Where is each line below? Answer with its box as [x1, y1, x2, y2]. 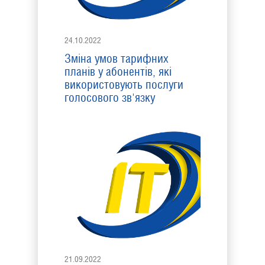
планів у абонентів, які [64, 64, 172, 79]
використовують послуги [64, 77, 183, 92]
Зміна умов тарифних [64, 51, 169, 66]
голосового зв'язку [64, 91, 155, 105]
